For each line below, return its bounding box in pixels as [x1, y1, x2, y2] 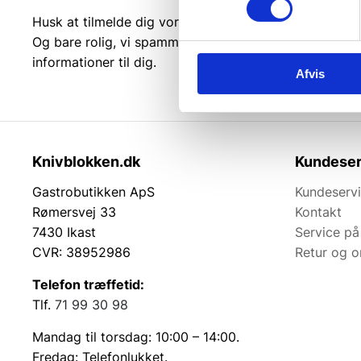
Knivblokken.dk [32, 153, 140, 171]
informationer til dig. [32, 54, 156, 71]
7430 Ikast [32, 224, 96, 241]
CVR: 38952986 [32, 244, 131, 261]
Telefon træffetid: [32, 276, 144, 293]
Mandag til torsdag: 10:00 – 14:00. [32, 329, 239, 346]
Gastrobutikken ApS [32, 184, 155, 201]
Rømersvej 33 [32, 204, 116, 221]
